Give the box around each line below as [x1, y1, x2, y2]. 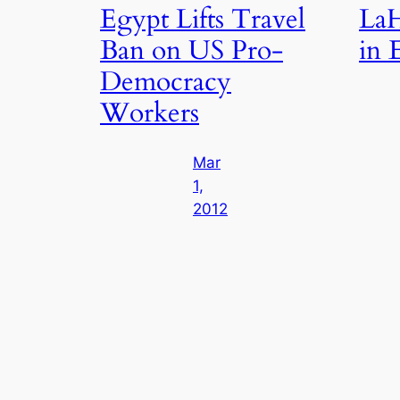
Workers [100, 95, 199, 131]
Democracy [100, 63, 231, 100]
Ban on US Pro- [100, 32, 283, 69]
